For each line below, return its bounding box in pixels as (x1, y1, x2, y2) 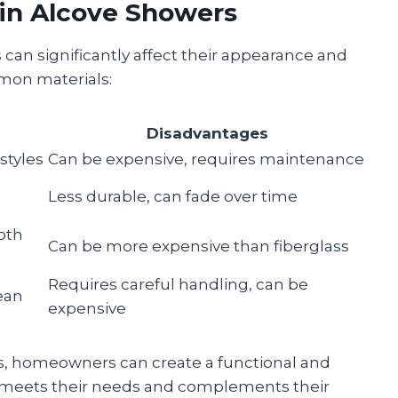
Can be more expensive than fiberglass (48, 236, 349, 255)
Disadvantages (147, 123, 268, 142)
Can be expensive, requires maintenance (48, 149, 364, 168)
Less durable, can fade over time (48, 187, 298, 205)
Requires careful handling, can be (48, 275, 308, 293)
